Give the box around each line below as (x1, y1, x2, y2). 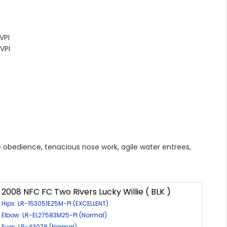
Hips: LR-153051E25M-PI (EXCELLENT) (2, 199, 108, 208)
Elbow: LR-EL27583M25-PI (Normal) (2, 210, 107, 219)
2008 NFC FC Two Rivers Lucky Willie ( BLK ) (2, 185, 171, 198)
